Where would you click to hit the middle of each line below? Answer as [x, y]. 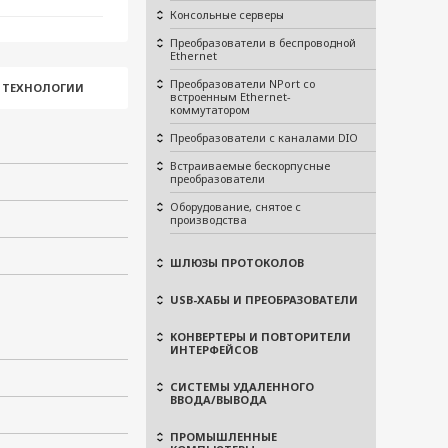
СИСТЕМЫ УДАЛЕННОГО [242, 386]
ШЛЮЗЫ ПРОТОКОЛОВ [237, 262]
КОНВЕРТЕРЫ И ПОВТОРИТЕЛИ [260, 336]
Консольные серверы [227, 14]
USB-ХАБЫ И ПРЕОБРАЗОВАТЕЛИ [264, 299]
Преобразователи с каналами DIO [264, 137]
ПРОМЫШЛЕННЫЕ [223, 436]
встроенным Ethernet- [230, 96]
